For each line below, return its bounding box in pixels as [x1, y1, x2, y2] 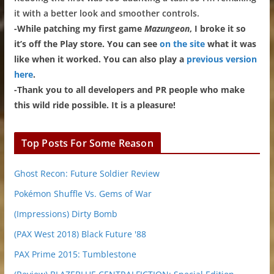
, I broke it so [189, 22, 246, 34]
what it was [204, 37, 256, 50]
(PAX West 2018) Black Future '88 [13, 228, 146, 240]
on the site [159, 37, 205, 50]
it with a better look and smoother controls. [13, 7, 199, 19]
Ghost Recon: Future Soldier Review [13, 167, 160, 179]
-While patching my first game [13, 22, 144, 34]
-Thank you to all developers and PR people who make [13, 83, 245, 95]
